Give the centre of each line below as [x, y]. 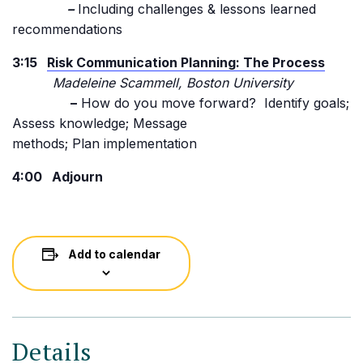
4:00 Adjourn [58, 177]
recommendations [67, 29]
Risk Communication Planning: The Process [186, 62]
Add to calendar [114, 254]
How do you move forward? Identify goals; [213, 103]
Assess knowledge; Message [100, 123]
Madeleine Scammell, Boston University [153, 83]
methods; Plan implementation [105, 143]
